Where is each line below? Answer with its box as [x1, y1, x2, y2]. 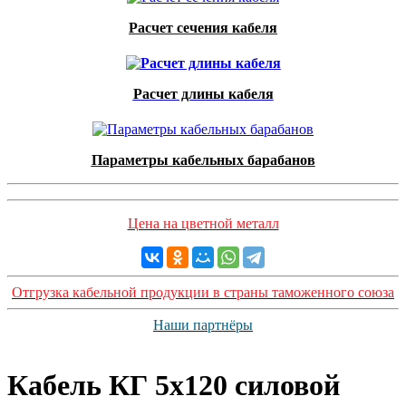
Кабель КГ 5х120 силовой [7, 369, 340, 402]
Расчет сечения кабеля [129, 20, 277, 35]
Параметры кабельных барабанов [91, 152, 315, 168]
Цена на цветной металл [127, 216, 279, 231]
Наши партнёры [153, 317, 253, 333]
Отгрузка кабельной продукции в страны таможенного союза [12, 285, 394, 300]
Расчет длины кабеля [132, 86, 274, 101]
